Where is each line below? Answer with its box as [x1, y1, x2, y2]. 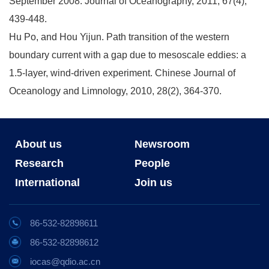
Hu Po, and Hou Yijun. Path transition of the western [9, 31, 229, 42]
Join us [134, 176, 172, 189]
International [15, 176, 80, 189]
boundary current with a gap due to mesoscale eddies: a [9, 49, 246, 60]
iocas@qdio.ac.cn [30, 256, 100, 267]
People [134, 157, 170, 169]
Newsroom [134, 138, 190, 150]
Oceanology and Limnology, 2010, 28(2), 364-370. [9, 85, 222, 96]
